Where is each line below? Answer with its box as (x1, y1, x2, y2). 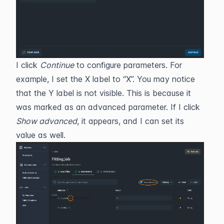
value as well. (16, 129, 65, 140)
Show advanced (16, 115, 77, 126)
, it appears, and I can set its (77, 115, 184, 126)
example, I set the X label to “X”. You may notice (16, 73, 195, 84)
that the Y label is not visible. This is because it (16, 87, 191, 98)
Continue (40, 59, 74, 70)
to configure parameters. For (74, 59, 182, 70)
